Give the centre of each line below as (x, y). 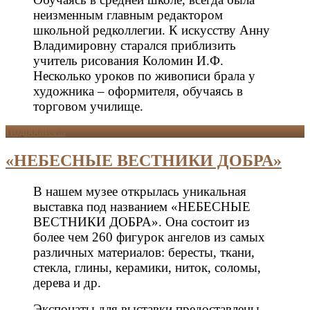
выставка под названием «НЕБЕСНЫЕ (142, 207)
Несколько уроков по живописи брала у (144, 76)
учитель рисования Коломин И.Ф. (128, 61)
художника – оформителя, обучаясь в (138, 91)
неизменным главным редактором (128, 15)
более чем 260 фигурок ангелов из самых (149, 237)
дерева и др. (67, 283)
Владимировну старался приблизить (135, 46)
